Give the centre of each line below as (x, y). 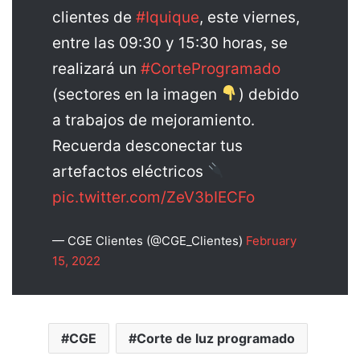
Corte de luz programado (216, 338)
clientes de (94, 17)
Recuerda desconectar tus (147, 145)
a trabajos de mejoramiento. (153, 120)
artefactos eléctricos (130, 171)
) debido (268, 94)
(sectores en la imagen (137, 94)
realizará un (96, 68)
